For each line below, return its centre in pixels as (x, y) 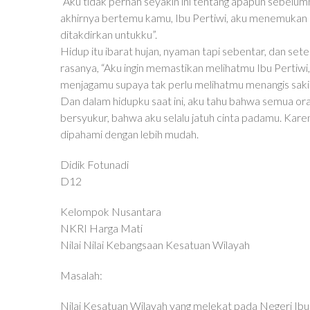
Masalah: (81, 275)
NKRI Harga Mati (101, 228)
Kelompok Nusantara (111, 211)
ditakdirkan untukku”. (109, 34)
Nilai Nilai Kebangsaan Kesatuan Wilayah (155, 245)
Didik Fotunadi (94, 164)
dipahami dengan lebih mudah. (129, 134)
